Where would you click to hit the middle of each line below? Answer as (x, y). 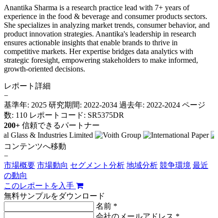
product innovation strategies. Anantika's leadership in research (100, 34)
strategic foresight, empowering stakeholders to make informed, (101, 60)
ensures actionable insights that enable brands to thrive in (91, 42)
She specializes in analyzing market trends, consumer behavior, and (107, 25)
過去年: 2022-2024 (151, 105)
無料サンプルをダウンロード (54, 196)
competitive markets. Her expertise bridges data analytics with (99, 51)
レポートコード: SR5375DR (77, 115)
